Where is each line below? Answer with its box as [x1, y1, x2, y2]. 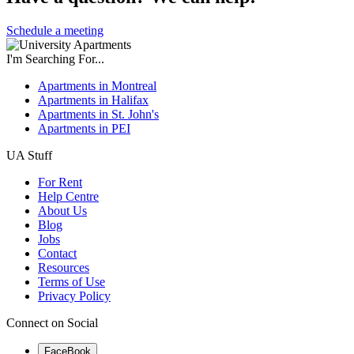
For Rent [38, 175, 82, 190]
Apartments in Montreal [38, 79, 156, 93]
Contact [38, 247, 77, 261]
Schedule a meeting [6, 24, 104, 38]
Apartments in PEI [38, 122, 130, 136]
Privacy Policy [38, 289, 111, 303]
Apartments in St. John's [38, 107, 159, 122]
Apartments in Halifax [38, 93, 149, 107]
